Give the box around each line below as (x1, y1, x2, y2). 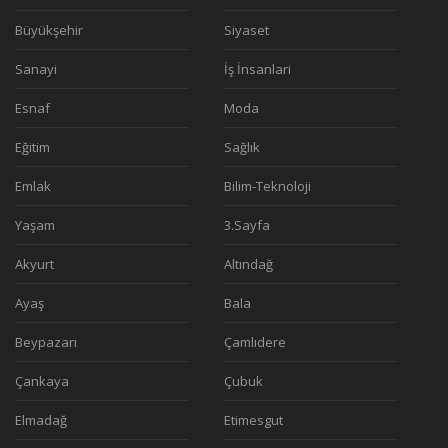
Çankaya (15, 372, 69, 391)
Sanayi (15, 60, 57, 79)
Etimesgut (223, 411, 283, 430)
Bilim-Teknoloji (223, 177, 311, 196)
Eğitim (15, 138, 50, 157)
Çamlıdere (223, 333, 286, 352)
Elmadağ (15, 411, 67, 430)
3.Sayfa (223, 216, 270, 235)
